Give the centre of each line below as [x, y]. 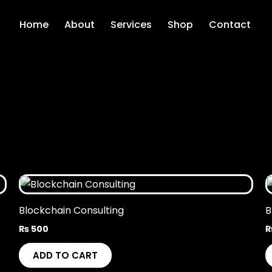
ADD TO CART [65, 256]
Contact [229, 25]
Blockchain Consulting [71, 210]
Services [131, 25]
